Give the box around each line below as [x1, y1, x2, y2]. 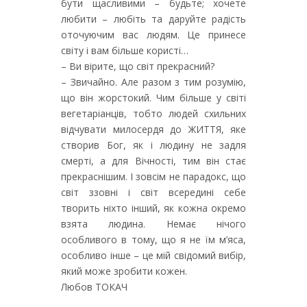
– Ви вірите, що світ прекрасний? [61, 60, 214, 73]
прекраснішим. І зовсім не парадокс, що [61, 170, 246, 183]
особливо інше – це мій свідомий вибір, [61, 249, 246, 262]
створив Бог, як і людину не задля [61, 138, 246, 151]
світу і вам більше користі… [61, 44, 188, 57]
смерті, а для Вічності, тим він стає [61, 154, 246, 167]
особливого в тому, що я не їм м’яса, [61, 233, 246, 246]
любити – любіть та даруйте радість [61, 12, 246, 25]
